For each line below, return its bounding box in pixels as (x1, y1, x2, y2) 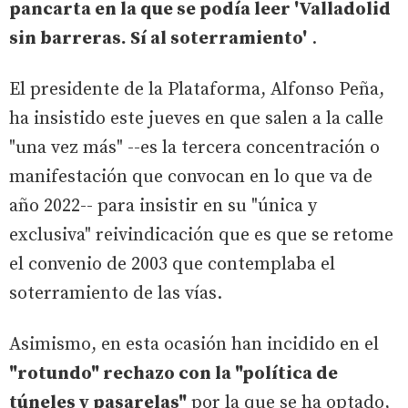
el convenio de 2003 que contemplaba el (9, 252, 335, 276)
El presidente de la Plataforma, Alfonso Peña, (9, 77, 384, 101)
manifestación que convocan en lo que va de (9, 165, 372, 189)
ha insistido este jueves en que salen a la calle (9, 107, 383, 130)
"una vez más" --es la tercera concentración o (9, 136, 380, 159)
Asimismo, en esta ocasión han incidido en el (9, 332, 379, 356)
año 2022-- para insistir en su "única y (9, 194, 317, 218)
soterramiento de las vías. (9, 281, 222, 305)
